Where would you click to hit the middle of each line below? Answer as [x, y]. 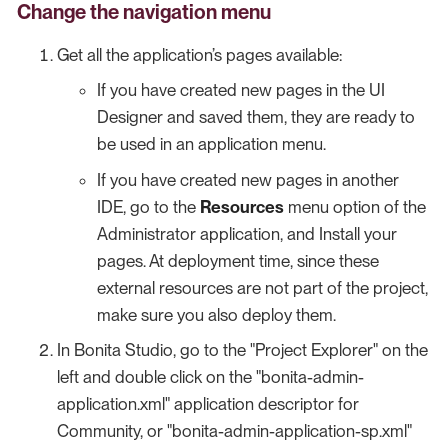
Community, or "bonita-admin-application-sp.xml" [234, 431]
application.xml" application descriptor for [208, 404]
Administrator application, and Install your [247, 233]
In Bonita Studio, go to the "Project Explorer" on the [242, 350]
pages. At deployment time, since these [238, 260]
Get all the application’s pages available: [199, 54]
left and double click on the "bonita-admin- [210, 377]
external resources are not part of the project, [262, 287]
